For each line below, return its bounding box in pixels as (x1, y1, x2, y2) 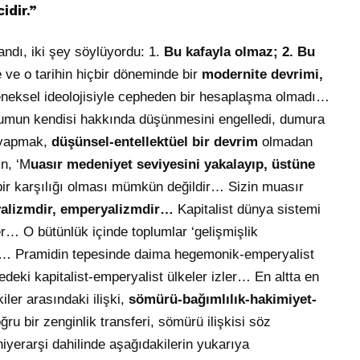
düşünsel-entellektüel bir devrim (51, 134, 258, 150)
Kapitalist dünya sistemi (178, 202, 321, 218)
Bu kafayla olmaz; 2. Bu (164, 44, 315, 60)
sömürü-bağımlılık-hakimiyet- (129, 292, 317, 308)
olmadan (258, 134, 313, 150)
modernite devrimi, (202, 67, 323, 83)
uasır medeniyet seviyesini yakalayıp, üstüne (31, 157, 315, 173)
